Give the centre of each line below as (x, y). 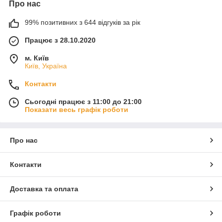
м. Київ (37, 58)
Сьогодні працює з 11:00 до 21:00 (83, 101)
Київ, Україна (46, 66)
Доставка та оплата (44, 189)
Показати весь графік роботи (77, 109)
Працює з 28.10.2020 (60, 40)
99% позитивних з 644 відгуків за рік (83, 22)
